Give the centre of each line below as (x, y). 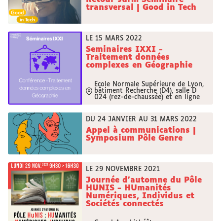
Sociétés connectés (125, 204)
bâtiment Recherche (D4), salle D (145, 91)
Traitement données (128, 57)
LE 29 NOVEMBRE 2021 (123, 169)
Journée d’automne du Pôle (144, 180)
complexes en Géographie (139, 65)
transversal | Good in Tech (141, 8)
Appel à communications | (141, 130)
